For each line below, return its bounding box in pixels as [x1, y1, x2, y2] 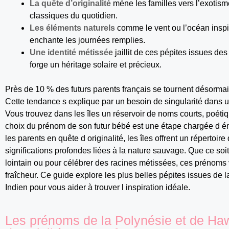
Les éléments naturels [30, 23, 115, 32]
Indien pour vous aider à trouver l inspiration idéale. [5, 182, 190, 192]
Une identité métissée [30, 48, 113, 57]
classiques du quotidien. [30, 11, 118, 20]
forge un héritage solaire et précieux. [30, 60, 162, 69]
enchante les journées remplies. [30, 35, 145, 44]
